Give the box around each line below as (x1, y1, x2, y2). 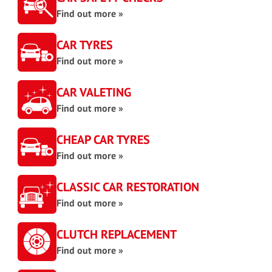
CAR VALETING (56, 84, 131, 100)
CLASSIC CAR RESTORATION (56, 179, 199, 195)
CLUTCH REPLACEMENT (56, 226, 177, 242)
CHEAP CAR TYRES (56, 132, 150, 148)
